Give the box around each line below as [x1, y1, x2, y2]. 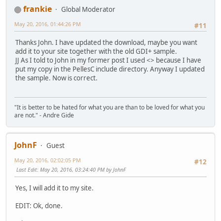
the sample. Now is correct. [15, 74, 98, 83]
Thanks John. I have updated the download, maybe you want [15, 38, 197, 47]
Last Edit [16, 165, 37, 173]
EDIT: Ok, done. [15, 201, 63, 211]
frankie [23, 3, 52, 15]
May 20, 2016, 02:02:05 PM [14, 156, 81, 164]
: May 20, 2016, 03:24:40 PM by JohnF [37, 165, 126, 173]
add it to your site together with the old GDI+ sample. [15, 47, 177, 56]
